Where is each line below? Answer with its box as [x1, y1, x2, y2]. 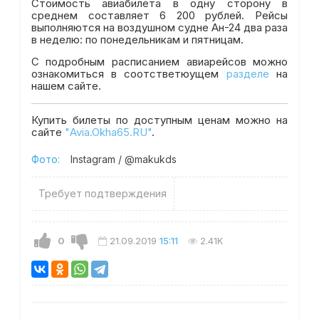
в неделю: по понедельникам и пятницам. [31, 33, 244, 46]
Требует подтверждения [38, 187, 167, 200]
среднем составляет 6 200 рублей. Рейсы [31, 9, 288, 22]
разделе [226, 68, 269, 81]
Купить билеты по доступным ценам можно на [31, 114, 288, 127]
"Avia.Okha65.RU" [64, 126, 152, 140]
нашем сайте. [31, 80, 101, 93]
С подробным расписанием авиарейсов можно [31, 56, 288, 69]
